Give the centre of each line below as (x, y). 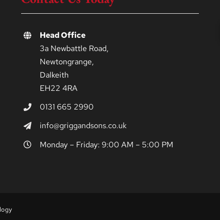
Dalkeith (54, 75)
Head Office (62, 35)
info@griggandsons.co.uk (83, 126)
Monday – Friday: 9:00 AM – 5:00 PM (106, 144)
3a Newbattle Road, (74, 49)
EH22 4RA (58, 88)
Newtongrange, (67, 62)
